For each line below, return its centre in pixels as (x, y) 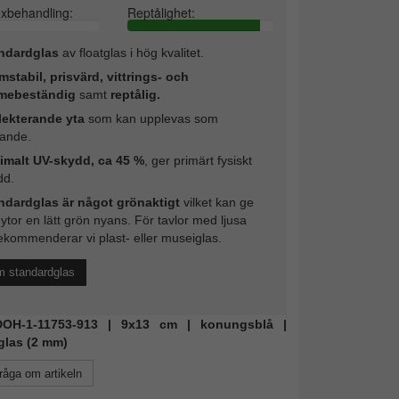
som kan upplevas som (151, 118)
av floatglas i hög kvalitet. (131, 52)
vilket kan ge (216, 202)
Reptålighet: (162, 12)
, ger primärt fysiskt (198, 160)
